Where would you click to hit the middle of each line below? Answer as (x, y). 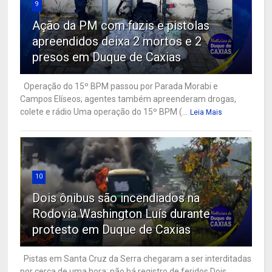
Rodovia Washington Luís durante (121, 213)
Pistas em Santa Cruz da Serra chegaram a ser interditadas (136, 258)
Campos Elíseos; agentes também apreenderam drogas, (128, 99)
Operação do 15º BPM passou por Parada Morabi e (119, 86)
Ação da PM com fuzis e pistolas (121, 25)
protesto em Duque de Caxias (112, 229)
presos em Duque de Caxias (107, 57)
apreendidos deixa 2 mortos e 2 (117, 41)
